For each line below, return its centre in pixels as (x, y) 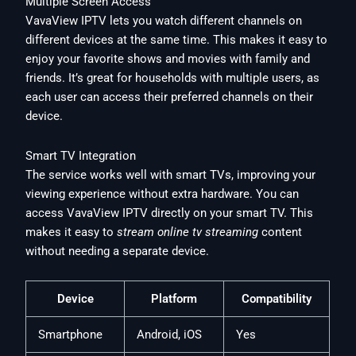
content (281, 232)
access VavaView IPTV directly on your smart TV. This (170, 213)
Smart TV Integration (81, 155)
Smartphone (71, 335)
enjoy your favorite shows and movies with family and (168, 59)
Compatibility (277, 299)
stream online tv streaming (188, 232)
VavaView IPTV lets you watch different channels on (164, 21)
